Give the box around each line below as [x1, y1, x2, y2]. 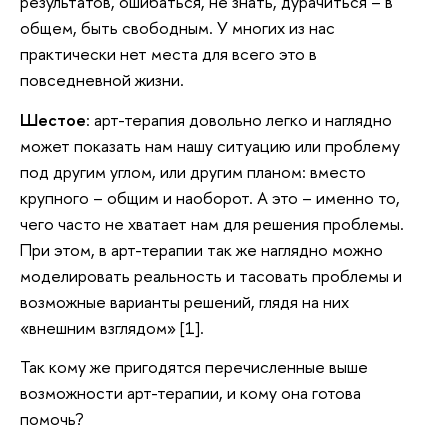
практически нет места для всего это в [20, 42, 317, 66]
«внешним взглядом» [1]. [20, 315, 204, 339]
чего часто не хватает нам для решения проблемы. [20, 211, 404, 235]
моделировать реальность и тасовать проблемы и [20, 263, 402, 287]
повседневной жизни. [20, 68, 184, 92]
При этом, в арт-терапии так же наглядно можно [20, 237, 383, 261]
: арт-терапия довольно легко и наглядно [86, 107, 392, 131]
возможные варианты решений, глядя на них [20, 289, 349, 313]
